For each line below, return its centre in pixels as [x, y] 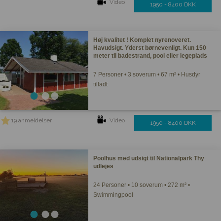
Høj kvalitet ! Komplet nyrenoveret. [142, 40]
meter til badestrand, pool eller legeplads [150, 56]
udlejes [104, 166]
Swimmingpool [113, 195]
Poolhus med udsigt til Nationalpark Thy [149, 158]
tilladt [101, 84]
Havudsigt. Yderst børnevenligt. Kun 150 [150, 48]
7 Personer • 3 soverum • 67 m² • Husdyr [147, 74]
